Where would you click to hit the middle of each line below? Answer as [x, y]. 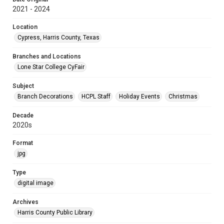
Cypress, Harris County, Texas [58, 37]
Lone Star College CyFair [51, 67]
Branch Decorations [45, 96]
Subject [23, 86]
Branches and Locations [47, 56]
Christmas [183, 96]
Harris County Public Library [55, 212]
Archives [25, 202]
